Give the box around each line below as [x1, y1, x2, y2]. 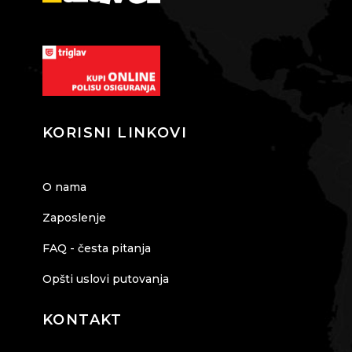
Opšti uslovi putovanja [42, 272, 169, 287]
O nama [42, 180, 86, 195]
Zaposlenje [42, 211, 106, 225]
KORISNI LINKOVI [42, 124, 187, 142]
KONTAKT [42, 311, 123, 329]
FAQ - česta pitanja [42, 241, 151, 256]
